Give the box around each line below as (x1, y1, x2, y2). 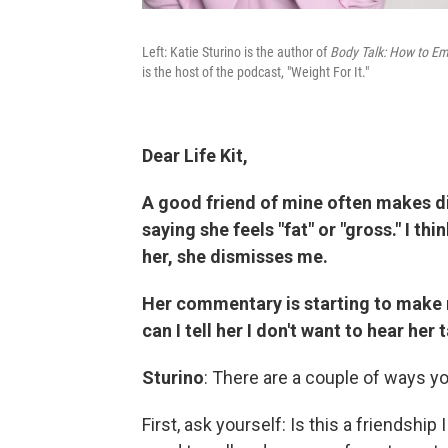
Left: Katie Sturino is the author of (142, 44, 330, 60)
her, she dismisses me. (142, 246, 328, 267)
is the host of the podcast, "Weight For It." (142, 64, 369, 80)
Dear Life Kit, (142, 145, 252, 166)
